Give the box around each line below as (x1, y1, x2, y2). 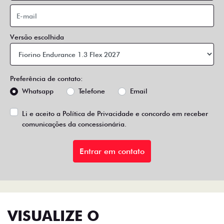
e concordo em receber (133, 109, 208, 117)
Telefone (78, 87, 105, 95)
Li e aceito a (22, 109, 62, 117)
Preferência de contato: (10, 74, 83, 82)
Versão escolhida (10, 33, 64, 41)
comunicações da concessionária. (22, 120, 126, 128)
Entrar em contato (79, 146, 144, 156)
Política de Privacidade (62, 109, 133, 117)
